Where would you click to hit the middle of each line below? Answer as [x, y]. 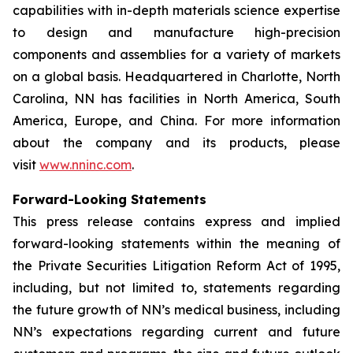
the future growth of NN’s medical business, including [176, 310]
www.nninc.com [85, 165]
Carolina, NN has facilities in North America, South [176, 98]
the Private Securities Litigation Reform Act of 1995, [176, 266]
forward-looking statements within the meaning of [176, 243]
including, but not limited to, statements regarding [176, 288]
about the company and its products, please [176, 143]
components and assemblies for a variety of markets [176, 54]
